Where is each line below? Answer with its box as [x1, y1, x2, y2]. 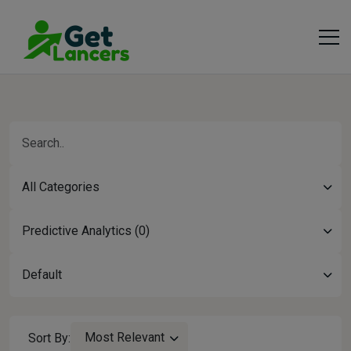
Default [22, 267, 62, 282]
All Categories [22, 179, 100, 194]
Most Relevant [85, 330, 165, 345]
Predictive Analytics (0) [22, 223, 150, 238]
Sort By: [28, 331, 71, 346]
